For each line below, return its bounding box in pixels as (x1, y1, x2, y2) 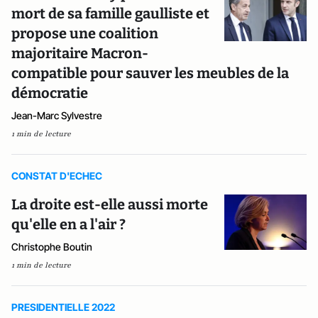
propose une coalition (11, 25, 158, 42)
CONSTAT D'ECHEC (11, 170, 102, 182)
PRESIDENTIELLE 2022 (11, 301, 115, 313)
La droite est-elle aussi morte (11, 196, 208, 213)
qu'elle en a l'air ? (11, 216, 126, 233)
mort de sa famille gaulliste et (11, 5, 209, 22)
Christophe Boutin (11, 241, 92, 253)
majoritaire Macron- (11, 45, 148, 62)
